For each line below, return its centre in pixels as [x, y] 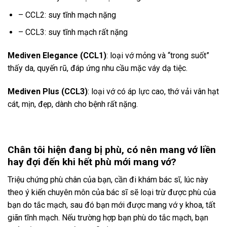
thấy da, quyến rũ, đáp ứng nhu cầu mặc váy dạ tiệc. [98, 68]
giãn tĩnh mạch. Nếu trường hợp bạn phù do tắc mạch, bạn [108, 218]
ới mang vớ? [149, 162]
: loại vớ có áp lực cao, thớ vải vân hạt [153, 91]
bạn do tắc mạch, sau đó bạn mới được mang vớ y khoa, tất [111, 205]
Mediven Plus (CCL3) [48, 91]
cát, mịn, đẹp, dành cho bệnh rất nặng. [73, 104]
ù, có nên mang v [154, 150]
